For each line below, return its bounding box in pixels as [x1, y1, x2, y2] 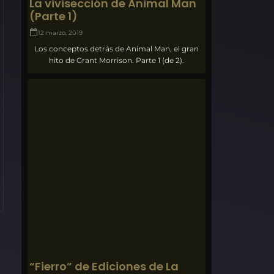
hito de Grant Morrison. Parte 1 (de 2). [49, 55, 185, 65]
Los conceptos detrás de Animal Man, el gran [34, 43, 199, 53]
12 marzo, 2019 [38, 28, 83, 37]
